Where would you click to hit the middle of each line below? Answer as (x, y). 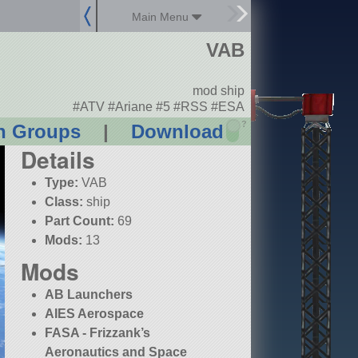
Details (58, 160)
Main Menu (162, 17)
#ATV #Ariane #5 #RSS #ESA (158, 106)
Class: (64, 202)
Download (177, 132)
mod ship (218, 91)
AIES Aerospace (95, 314)
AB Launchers (89, 295)
